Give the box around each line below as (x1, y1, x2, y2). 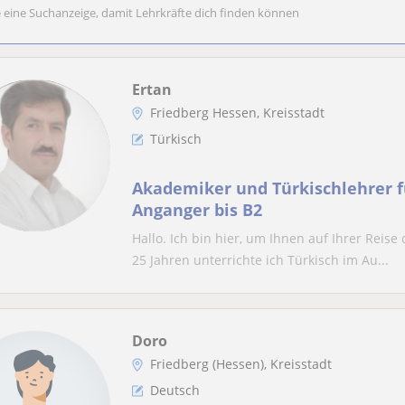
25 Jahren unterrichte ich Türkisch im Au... (132, 251, 389, 268)
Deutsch (150, 381, 200, 399)
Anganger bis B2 (132, 199, 262, 221)
